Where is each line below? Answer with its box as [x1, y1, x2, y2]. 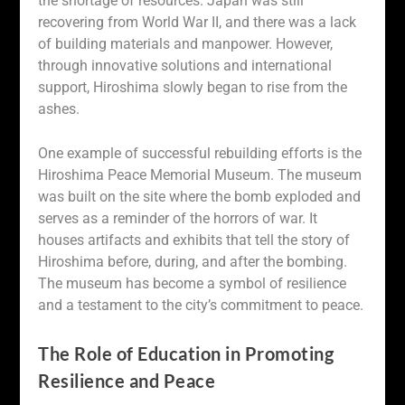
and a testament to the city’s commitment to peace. [38, 297, 364, 315]
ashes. [38, 99, 80, 118]
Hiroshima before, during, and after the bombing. [38, 253, 348, 271]
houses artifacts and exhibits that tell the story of [38, 231, 351, 250]
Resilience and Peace [38, 370, 216, 391]
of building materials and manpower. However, [38, 34, 334, 52]
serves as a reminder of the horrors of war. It [38, 210, 318, 228]
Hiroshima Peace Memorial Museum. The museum [38, 166, 363, 184]
